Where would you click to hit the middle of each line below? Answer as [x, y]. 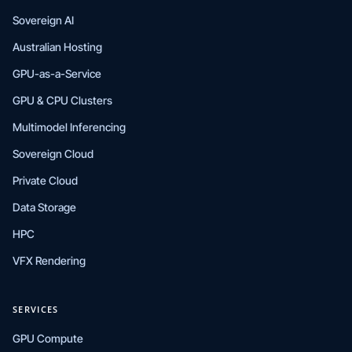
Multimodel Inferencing [69, 127]
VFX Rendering [49, 260]
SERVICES [36, 309]
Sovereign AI [43, 20]
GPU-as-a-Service [57, 73]
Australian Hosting [57, 47]
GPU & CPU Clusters [62, 100]
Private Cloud [45, 180]
